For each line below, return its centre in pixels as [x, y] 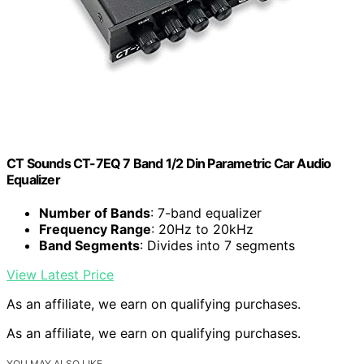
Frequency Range [95, 229]
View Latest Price [60, 274]
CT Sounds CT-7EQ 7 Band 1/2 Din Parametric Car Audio [169, 163]
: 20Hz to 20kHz [202, 229]
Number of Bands [95, 212]
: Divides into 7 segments [217, 245]
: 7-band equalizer [206, 212]
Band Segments [89, 245]
